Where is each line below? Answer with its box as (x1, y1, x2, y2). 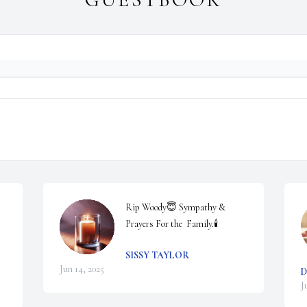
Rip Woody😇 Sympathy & (125, 201, 226, 214)
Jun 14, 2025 (60, 263, 105, 275)
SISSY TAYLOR (125, 249, 190, 262)
